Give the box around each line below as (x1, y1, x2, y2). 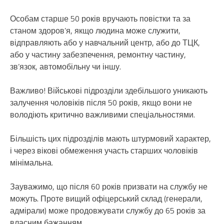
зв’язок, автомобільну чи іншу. (10, 60, 121, 73)
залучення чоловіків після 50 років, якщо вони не (10, 96, 192, 109)
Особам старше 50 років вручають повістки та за (10, 12, 190, 25)
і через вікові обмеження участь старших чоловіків (10, 144, 198, 157)
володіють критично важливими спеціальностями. (10, 108, 195, 121)
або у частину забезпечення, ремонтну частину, (10, 48, 186, 61)
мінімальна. (10, 156, 53, 169)
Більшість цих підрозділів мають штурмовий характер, (10, 132, 211, 145)
